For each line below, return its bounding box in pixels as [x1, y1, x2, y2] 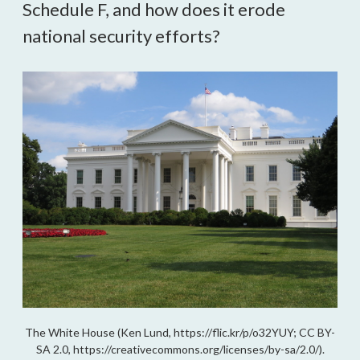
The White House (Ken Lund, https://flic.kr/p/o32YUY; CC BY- [25, 325, 335, 339]
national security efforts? [22, 25, 220, 47]
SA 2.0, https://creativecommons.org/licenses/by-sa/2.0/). [35, 342, 325, 356]
